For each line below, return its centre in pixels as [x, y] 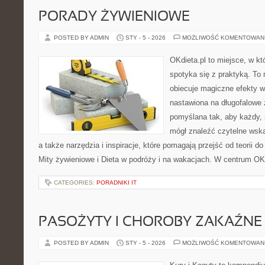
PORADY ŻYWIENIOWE [114, 17]
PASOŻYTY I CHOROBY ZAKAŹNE [150, 222]
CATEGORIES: [75, 182]
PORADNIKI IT [117, 182]
